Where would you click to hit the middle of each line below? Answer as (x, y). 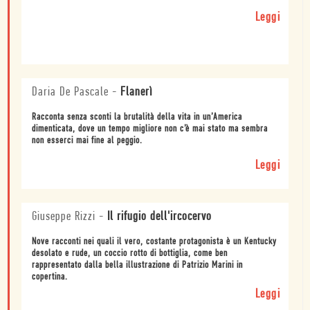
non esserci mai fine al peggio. (87, 141)
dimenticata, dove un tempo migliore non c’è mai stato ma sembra (150, 129)
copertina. (50, 277)
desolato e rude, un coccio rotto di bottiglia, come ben (130, 254)
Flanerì (137, 93)
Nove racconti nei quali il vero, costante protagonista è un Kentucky (154, 242)
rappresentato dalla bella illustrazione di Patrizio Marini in (137, 266)
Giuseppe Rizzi (64, 217)
